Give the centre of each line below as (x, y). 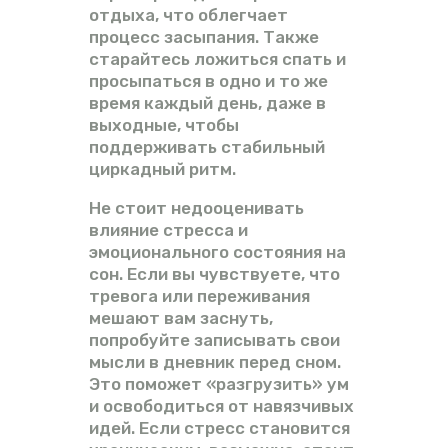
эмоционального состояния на (217, 251)
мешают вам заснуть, (181, 317)
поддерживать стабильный (207, 146)
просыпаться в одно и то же (208, 80)
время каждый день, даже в (207, 102)
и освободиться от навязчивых (221, 405)
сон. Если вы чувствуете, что (214, 273)
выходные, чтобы (164, 124)
